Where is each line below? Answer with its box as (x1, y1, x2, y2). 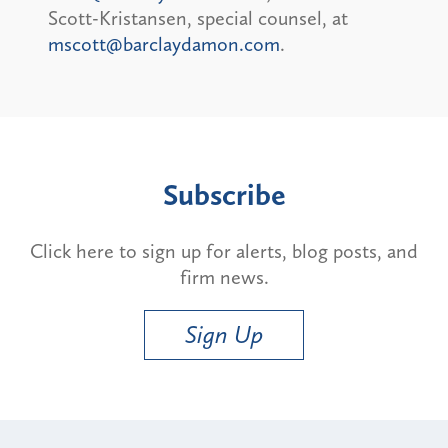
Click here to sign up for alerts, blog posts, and (30, 238, 418, 263)
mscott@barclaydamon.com (48, 31, 280, 56)
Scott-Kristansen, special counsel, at (48, 5, 348, 30)
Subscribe (162, 176, 286, 213)
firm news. (179, 264, 269, 289)
